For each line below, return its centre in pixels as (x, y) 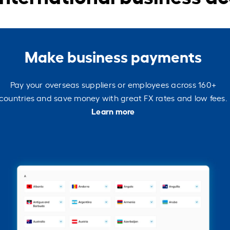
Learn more (113, 111)
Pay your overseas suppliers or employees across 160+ (113, 84)
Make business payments (113, 55)
